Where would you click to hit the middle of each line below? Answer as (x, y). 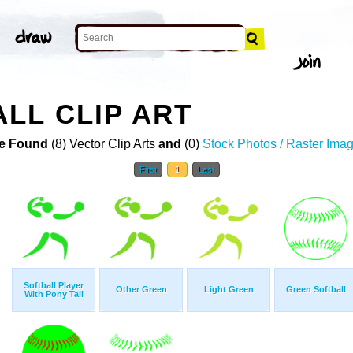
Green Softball (316, 290)
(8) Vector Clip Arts (103, 144)
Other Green (141, 290)
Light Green (229, 290)
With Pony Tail (54, 294)
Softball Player (54, 286)
